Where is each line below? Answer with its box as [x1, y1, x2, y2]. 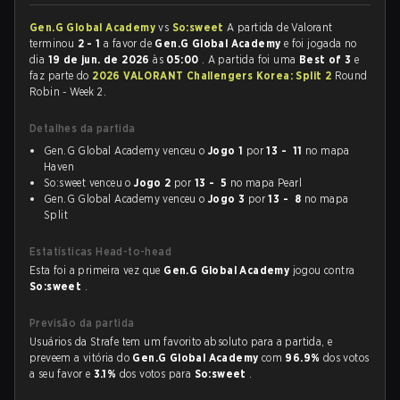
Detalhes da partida [29, 121, 136, 135]
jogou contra [292, 263, 355, 277]
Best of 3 [298, 53, 354, 66]
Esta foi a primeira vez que [29, 263, 164, 277]
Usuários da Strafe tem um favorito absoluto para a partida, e [29, 335, 333, 348]
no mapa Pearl [227, 176, 303, 189]
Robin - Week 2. [29, 85, 107, 98]
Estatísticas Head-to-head [29, 245, 171, 258]
